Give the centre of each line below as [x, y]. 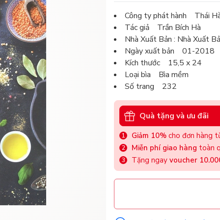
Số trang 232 [151, 87]
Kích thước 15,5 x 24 [163, 63]
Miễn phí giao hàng [164, 148]
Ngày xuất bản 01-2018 [170, 51]
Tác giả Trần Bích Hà [163, 28]
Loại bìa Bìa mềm [157, 75]
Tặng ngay [151, 160]
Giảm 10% [149, 136]
